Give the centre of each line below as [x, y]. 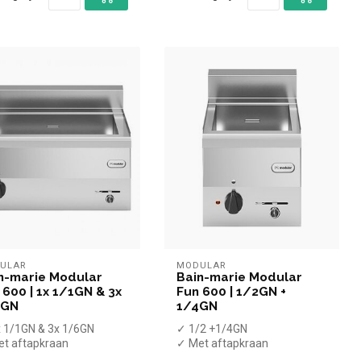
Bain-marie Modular [239, 278]
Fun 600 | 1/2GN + [231, 292]
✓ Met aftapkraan [222, 344]
